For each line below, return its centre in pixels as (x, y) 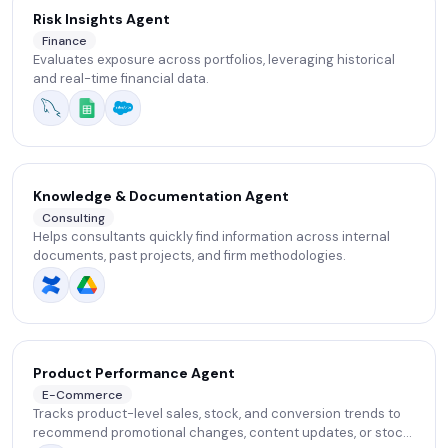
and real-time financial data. (121, 79)
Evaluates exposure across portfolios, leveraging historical (214, 60)
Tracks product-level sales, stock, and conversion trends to (217, 414)
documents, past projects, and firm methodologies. (189, 256)
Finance (64, 40)
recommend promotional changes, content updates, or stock (221, 433)
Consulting (73, 217)
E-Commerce (82, 394)
